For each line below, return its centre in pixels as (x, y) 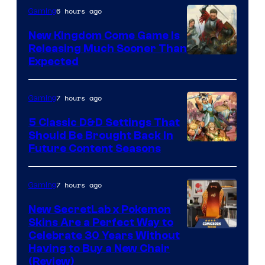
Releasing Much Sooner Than (108, 48)
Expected (54, 61)
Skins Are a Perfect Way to (101, 222)
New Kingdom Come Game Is (104, 35)
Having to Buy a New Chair (99, 248)
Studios (206, 220)
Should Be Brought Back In (101, 135)
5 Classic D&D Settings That (104, 122)
